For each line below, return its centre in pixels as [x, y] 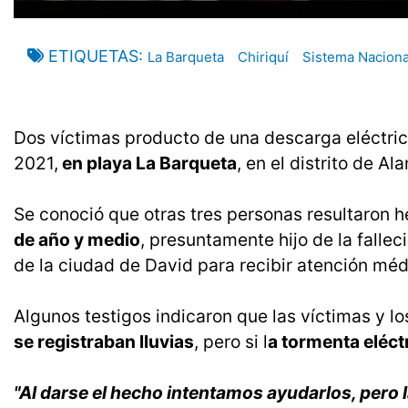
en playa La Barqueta [148, 163]
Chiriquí [263, 57]
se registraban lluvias [104, 342]
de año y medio [77, 240]
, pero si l [231, 342]
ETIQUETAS [93, 56]
